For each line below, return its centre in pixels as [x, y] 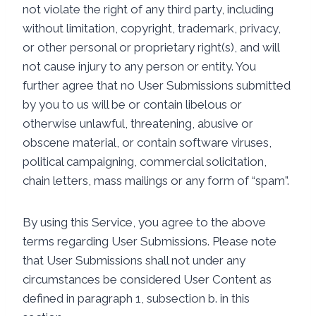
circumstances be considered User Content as [147, 279]
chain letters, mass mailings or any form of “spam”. [156, 181]
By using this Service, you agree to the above [144, 222]
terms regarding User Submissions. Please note [150, 241]
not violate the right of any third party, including [148, 9]
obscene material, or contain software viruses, [147, 142]
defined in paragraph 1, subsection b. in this [136, 298]
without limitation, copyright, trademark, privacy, [152, 28]
